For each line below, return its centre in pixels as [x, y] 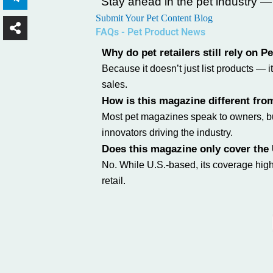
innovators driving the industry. [167, 133]
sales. [115, 84]
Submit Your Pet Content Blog [154, 18]
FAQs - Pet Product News [151, 32]
